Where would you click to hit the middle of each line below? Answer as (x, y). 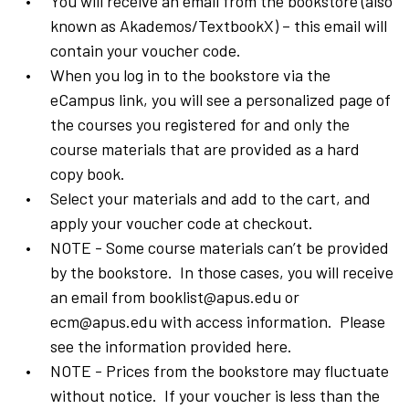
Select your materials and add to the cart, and (210, 199)
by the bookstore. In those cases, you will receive (222, 273)
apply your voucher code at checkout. (182, 223)
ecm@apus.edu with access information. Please (218, 322)
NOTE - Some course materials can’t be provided (220, 248)
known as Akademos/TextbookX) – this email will (219, 26)
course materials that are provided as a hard (205, 149)
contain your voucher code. (146, 51)
